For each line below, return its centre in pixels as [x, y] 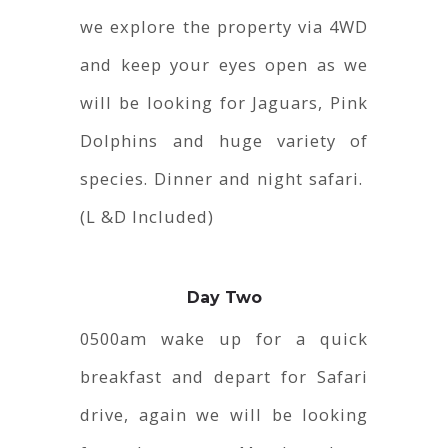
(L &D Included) [147, 217]
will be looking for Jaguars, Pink [224, 103]
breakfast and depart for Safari [224, 377]
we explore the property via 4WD [224, 27]
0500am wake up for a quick [224, 339]
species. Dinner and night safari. [224, 179]
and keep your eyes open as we [224, 65]
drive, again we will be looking [224, 415]
